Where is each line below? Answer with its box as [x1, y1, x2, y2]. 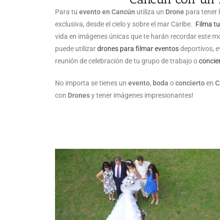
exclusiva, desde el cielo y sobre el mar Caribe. [55, 20, 195, 28]
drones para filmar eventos [97, 45, 179, 53]
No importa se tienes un [55, 79, 128, 87]
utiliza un [135, 8, 165, 16]
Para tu [55, 8, 79, 16]
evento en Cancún [79, 8, 135, 16]
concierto [175, 79, 205, 87]
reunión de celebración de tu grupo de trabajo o [55, 57, 199, 65]
